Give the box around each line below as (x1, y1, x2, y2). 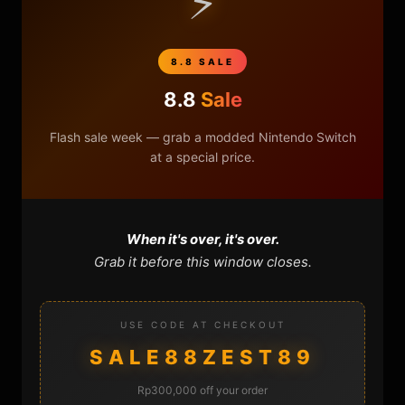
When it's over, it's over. (126, 230, 279, 248)
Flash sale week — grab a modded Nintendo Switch (49, 128, 356, 145)
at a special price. (150, 148, 255, 165)
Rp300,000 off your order (137, 382, 268, 397)
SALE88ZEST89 (89, 344, 316, 369)
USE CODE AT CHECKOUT (119, 318, 286, 330)
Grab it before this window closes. (93, 252, 312, 270)
